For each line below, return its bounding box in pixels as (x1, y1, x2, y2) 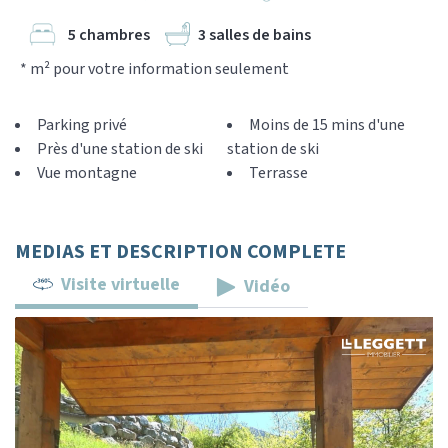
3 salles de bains (198, 23, 311, 46)
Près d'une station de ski (37, 138, 203, 160)
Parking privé (37, 114, 127, 136)
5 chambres (68, 23, 150, 46)
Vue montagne (37, 162, 137, 184)
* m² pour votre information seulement (20, 58, 289, 80)
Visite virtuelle (61, 271, 180, 297)
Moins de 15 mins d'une (249, 114, 405, 136)
